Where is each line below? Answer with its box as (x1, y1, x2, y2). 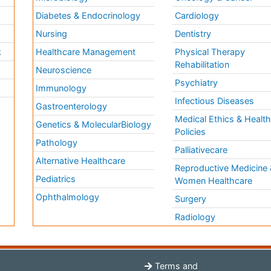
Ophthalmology (36, 192, 100, 203)
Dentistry (175, 28, 212, 39)
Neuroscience (36, 65, 92, 76)
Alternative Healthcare (36, 155, 126, 166)
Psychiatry (175, 77, 218, 88)
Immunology (36, 83, 87, 94)
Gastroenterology (36, 101, 108, 112)
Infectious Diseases (175, 96, 255, 106)
